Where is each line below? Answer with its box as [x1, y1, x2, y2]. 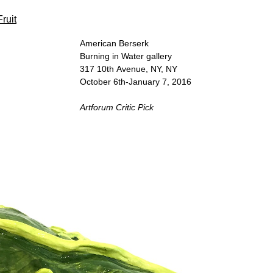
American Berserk [79, 38, 151, 48]
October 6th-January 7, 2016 [79, 77, 191, 87]
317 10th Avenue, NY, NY [79, 64, 180, 74]
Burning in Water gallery [79, 51, 174, 61]
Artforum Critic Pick [79, 102, 154, 112]
